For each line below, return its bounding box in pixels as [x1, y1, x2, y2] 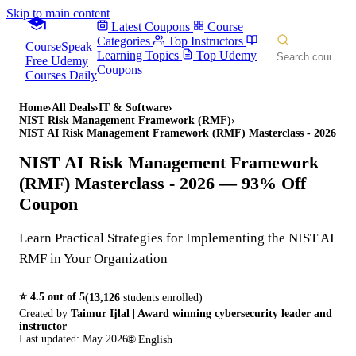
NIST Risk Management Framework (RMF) [19, 114, 231, 126]
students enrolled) [120, 291, 203, 304]
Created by [19, 307, 68, 319]
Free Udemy [25, 54, 88, 68]
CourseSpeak [25, 40, 92, 53]
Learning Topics [97, 48, 180, 62]
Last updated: [19, 333, 79, 346]
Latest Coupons [111, 20, 191, 33]
